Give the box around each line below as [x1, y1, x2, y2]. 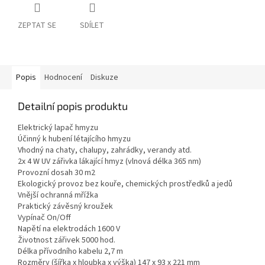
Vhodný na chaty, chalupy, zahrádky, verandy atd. [18, 144, 192, 157]
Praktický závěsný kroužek [18, 201, 113, 213]
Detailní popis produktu [18, 99, 128, 113]
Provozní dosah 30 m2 [18, 167, 95, 179]
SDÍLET [80, 20, 104, 32]
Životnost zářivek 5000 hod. [18, 234, 115, 247]
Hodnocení [44, 72, 82, 84]
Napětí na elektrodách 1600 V [18, 223, 120, 235]
